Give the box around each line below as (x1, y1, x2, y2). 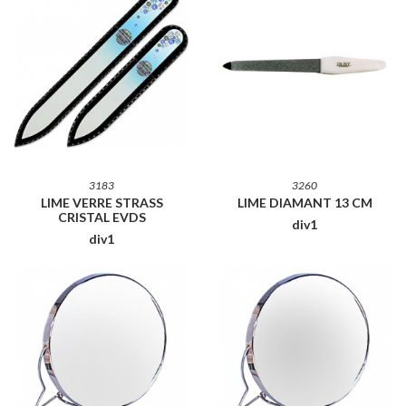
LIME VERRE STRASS (40, 194, 163, 210)
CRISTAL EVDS (57, 208, 146, 225)
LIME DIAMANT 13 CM (237, 194, 372, 210)
